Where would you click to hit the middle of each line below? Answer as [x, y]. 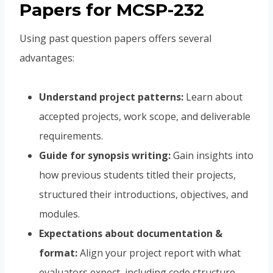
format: [58, 253]
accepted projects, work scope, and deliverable [145, 117]
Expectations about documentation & [131, 234]
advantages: [47, 58]
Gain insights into [212, 156]
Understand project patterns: [111, 97]
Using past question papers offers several [115, 39]
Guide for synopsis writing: [105, 156]
